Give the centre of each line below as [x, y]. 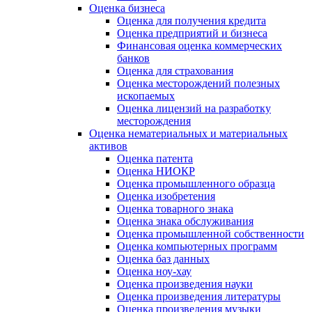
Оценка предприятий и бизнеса [192, 33]
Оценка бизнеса [127, 8]
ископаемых [146, 96]
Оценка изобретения [166, 196]
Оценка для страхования [175, 71]
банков [133, 58]
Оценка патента [155, 159]
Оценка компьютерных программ [197, 247]
